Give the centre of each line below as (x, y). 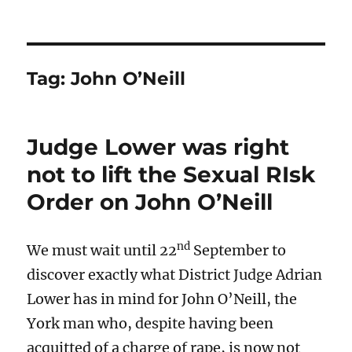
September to (238, 250)
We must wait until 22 (102, 250)
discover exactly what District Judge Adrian (175, 274)
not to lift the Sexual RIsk (171, 174)
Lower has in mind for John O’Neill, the (162, 299)
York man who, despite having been (150, 323)
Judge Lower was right (158, 147)
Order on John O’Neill (150, 202)
